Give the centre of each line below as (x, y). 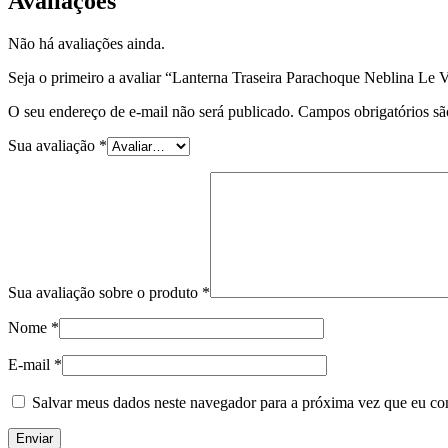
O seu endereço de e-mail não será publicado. (151, 112)
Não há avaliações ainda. (86, 44)
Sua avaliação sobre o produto (105, 293)
